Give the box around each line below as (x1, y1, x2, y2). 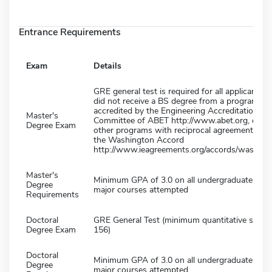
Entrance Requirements (19, 25, 121, 39)
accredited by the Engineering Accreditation (93, 104, 258, 117)
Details (93, 59, 121, 72)
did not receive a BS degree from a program (93, 95, 259, 107)
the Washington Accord (93, 134, 184, 146)
